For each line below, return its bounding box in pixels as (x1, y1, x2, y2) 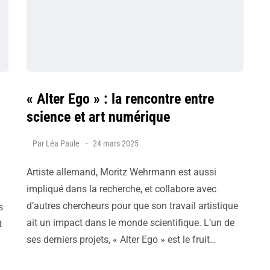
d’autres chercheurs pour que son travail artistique (27, 200, 238, 212)
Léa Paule (46, 139, 80, 148)
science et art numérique (27, 108, 170, 125)
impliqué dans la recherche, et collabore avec (27, 183, 216, 195)
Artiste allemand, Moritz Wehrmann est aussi (27, 166, 216, 178)
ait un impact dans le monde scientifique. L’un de (27, 217, 234, 228)
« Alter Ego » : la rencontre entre (27, 90, 214, 107)
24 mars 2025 (93, 139, 139, 148)
